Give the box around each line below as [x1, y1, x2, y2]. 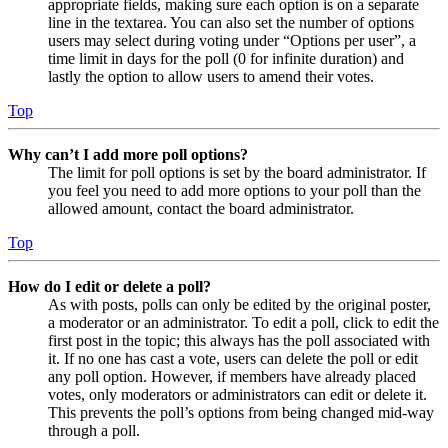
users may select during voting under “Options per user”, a [48, 31, 416, 49]
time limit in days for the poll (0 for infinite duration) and [48, 49, 404, 67]
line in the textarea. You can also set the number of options [48, 13, 414, 31]
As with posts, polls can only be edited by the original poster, [48, 295, 431, 313]
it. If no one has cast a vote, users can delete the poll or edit [48, 349, 418, 367]
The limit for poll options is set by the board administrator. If [48, 163, 426, 181]
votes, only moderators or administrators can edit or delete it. [48, 385, 427, 403]
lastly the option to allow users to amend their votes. [48, 67, 374, 85]
